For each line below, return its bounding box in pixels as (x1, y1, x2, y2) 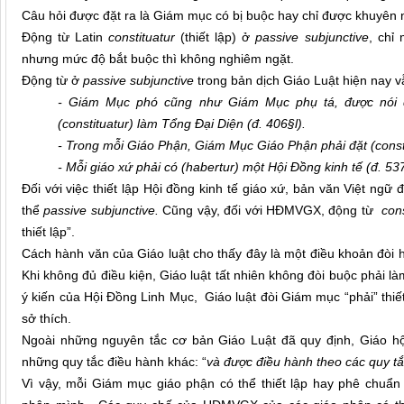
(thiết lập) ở (175, 30, 256, 45)
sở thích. (22, 311, 71, 326)
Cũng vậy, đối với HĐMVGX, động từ (162, 203, 381, 218)
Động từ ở (22, 73, 83, 88)
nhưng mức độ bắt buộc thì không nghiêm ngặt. (22, 51, 294, 67)
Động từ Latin (22, 30, 109, 45)
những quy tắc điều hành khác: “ (22, 354, 207, 370)
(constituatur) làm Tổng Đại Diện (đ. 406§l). (58, 116, 306, 132)
